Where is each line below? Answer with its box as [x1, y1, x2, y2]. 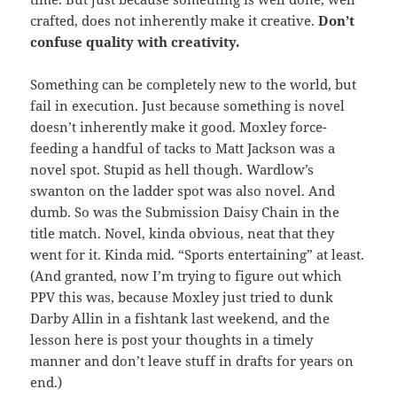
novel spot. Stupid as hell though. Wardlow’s [30, 160, 315, 178]
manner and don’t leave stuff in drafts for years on [30, 351, 354, 370]
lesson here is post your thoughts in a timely [30, 330, 314, 348]
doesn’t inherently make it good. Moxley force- [30, 117, 328, 136]
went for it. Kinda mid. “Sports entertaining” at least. [30, 245, 365, 263]
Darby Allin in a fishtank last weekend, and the [30, 308, 331, 327]
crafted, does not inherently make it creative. [30, 11, 319, 29]
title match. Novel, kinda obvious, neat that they [30, 223, 335, 242]
